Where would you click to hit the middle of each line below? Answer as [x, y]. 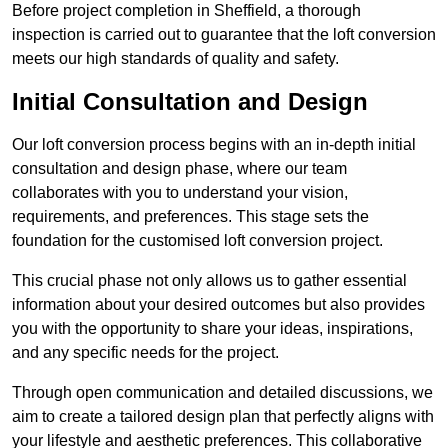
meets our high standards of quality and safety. [175, 59]
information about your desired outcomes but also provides [218, 305]
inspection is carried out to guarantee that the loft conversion [224, 35]
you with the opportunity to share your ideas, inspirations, [212, 329]
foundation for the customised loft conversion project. [197, 241]
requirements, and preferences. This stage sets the [190, 217]
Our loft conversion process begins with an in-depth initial [214, 145]
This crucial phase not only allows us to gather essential [209, 281]
